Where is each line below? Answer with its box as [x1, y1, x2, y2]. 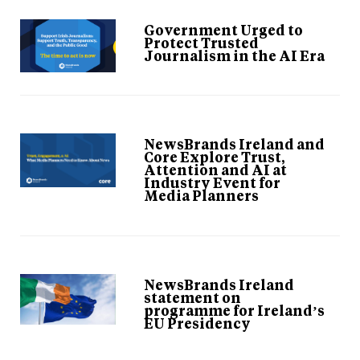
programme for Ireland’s [144, 301, 325, 320]
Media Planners [144, 186, 260, 205]
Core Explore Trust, [144, 148, 286, 166]
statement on [144, 288, 242, 307]
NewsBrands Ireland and [144, 135, 325, 153]
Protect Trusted [144, 33, 260, 51]
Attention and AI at [144, 161, 288, 179]
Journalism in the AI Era [144, 46, 325, 64]
